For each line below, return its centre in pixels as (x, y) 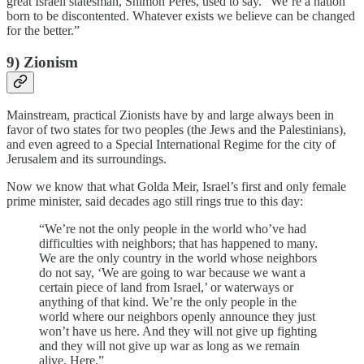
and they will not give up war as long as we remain (169, 346)
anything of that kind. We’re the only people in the (168, 302)
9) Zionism (42, 62)
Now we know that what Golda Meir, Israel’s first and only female (176, 187)
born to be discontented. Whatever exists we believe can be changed (181, 15)
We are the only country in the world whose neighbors (178, 258)
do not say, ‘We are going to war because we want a (172, 273)
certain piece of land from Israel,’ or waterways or (166, 288)
